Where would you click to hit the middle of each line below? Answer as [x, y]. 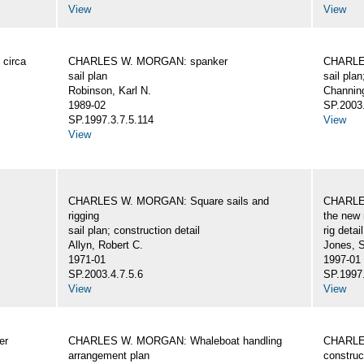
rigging [84, 216]
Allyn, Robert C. [106, 245]
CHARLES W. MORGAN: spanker [148, 62]
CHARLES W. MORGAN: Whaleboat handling [175, 341]
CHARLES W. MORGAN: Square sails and [169, 201]
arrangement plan [109, 356]
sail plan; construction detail [134, 231]
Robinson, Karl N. [110, 91]
